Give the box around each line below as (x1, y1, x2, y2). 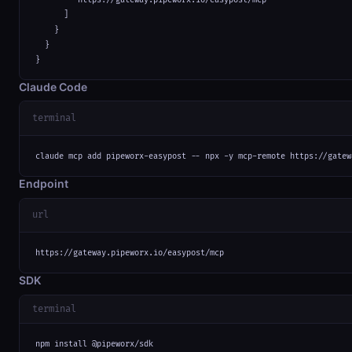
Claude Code (19, 79, 87, 93)
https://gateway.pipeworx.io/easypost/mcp (35, 248, 224, 258)
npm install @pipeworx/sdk (35, 339, 153, 349)
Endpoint (19, 177, 68, 191)
